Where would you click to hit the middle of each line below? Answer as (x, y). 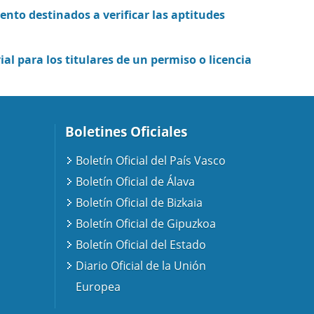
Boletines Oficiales (127, 132)
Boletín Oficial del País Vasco (150, 161)
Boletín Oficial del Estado (141, 245)
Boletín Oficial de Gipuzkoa (145, 224)
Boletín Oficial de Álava (135, 182)
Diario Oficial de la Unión (141, 266)
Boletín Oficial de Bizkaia (139, 203)
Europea (98, 287)
